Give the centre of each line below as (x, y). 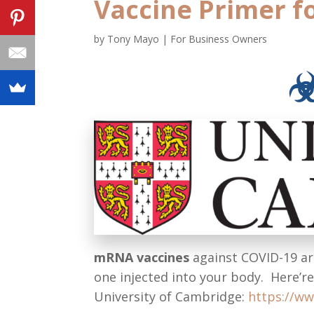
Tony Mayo (134, 39)
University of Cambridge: (171, 296)
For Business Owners (219, 39)
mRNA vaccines (144, 257)
